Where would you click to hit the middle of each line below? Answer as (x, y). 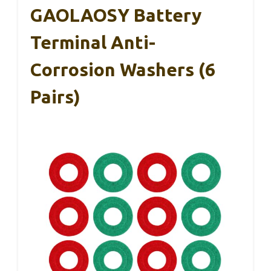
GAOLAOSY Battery (116, 15)
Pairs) (55, 96)
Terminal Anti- (93, 42)
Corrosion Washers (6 (123, 69)
